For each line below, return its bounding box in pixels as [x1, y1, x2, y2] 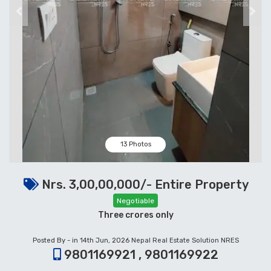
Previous [18, 12, 52, 23]
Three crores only [97, 209, 174, 220]
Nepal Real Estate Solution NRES [131, 236, 239, 244]
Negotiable [117, 197, 154, 206]
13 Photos [120, 140, 151, 149]
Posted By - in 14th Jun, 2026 [32, 236, 131, 244]
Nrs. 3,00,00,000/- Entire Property [38, 177, 248, 192]
